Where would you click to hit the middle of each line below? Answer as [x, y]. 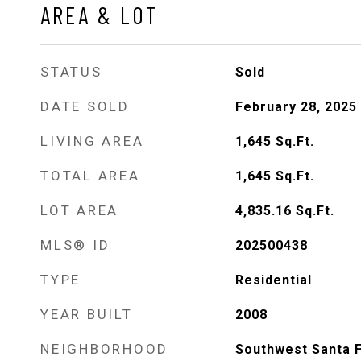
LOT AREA [79, 210]
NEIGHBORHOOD [104, 349]
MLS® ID [75, 245]
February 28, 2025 [296, 107]
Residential [273, 280]
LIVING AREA [92, 141]
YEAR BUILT [87, 314]
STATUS [71, 72]
